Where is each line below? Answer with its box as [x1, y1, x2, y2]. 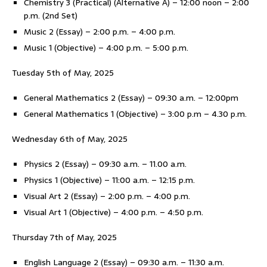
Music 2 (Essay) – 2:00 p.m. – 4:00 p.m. [24, 25, 175, 38]
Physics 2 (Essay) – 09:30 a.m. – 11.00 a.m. [24, 157, 187, 170]
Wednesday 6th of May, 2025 [12, 132, 128, 145]
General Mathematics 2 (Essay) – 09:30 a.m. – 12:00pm [24, 91, 238, 104]
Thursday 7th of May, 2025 [12, 231, 117, 244]
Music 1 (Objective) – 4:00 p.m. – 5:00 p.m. [24, 41, 188, 54]
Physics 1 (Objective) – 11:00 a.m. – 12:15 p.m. [24, 173, 195, 187]
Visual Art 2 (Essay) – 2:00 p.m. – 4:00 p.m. [24, 190, 190, 203]
